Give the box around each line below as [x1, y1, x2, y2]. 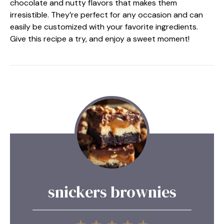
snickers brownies [47, 180, 176, 203]
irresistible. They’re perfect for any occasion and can [10, 9, 203, 20]
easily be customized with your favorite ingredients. [10, 21, 198, 32]
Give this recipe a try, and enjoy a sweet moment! [10, 33, 189, 44]
